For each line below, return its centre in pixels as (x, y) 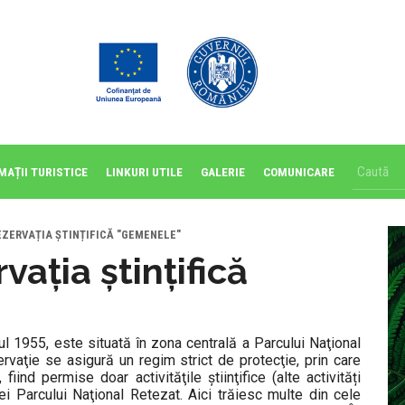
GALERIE (223, 172)
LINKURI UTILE (144, 172)
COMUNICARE (299, 172)
